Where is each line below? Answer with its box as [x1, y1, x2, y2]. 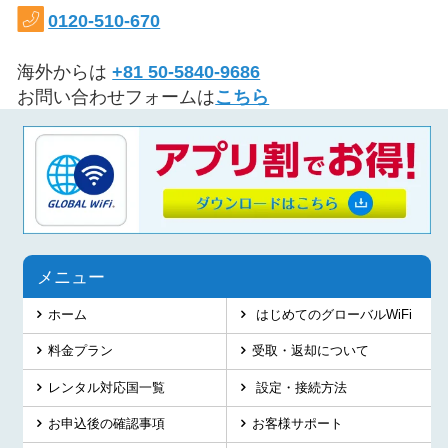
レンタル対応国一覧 [47, 380, 165, 395]
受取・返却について [252, 344, 370, 359]
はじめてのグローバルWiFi [252, 307, 413, 322]
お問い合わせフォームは [17, 85, 216, 107]
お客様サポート [252, 417, 344, 432]
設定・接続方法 [252, 380, 348, 395]
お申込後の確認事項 [47, 417, 165, 432]
